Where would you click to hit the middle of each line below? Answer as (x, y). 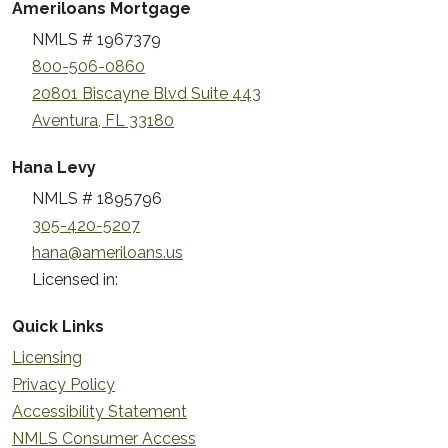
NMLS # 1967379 (96, 39)
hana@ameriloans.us (107, 252)
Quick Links (58, 326)
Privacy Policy (63, 384)
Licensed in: (75, 279)
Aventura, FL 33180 (103, 120)
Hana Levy (54, 167)
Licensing (47, 357)
